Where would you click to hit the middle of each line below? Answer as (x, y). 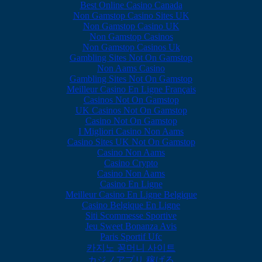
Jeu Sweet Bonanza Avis (131, 226)
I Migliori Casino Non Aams (131, 131)
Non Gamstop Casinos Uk (131, 47)
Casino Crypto (131, 163)
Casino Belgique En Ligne (131, 205)
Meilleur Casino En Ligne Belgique (131, 194)
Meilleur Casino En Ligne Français (131, 89)
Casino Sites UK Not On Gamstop (131, 142)
